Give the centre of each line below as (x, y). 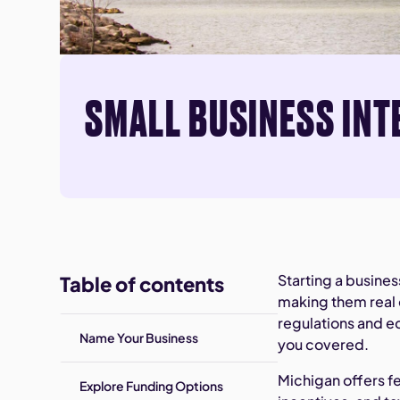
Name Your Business (139, 337)
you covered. (324, 344)
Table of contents (142, 284)
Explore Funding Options (152, 386)
